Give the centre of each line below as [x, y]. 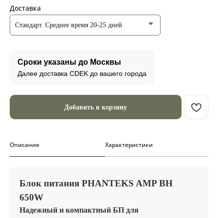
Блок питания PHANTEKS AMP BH [96, 183]
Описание [25, 145]
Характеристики [129, 145]
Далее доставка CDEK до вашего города [82, 73]
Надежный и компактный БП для [79, 210]
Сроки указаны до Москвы [69, 62]
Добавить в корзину [96, 107]
